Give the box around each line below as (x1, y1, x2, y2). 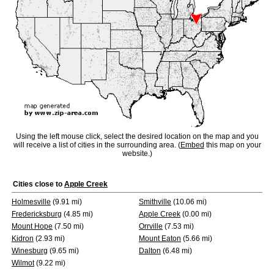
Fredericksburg (12, 210, 62, 218)
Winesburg (12, 246, 48, 255)
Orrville (139, 222, 163, 231)
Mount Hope (12, 222, 53, 231)
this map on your (204, 141, 261, 150)
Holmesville (12, 198, 51, 206)
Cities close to (13, 180, 64, 188)
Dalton (139, 246, 161, 255)
